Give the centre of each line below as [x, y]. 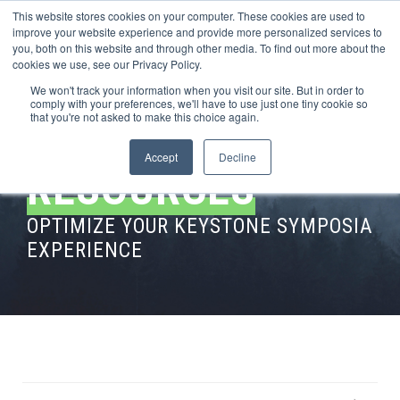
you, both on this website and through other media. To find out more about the [199, 48]
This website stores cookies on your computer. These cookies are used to [189, 16]
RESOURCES [141, 189]
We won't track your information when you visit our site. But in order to [197, 90]
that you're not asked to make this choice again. [145, 117]
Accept [161, 157]
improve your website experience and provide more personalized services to [197, 32]
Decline [237, 157]
